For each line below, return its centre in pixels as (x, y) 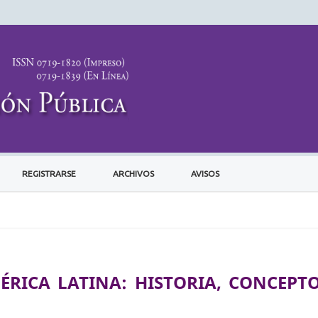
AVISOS (205, 173)
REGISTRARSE (49, 173)
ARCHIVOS (133, 173)
